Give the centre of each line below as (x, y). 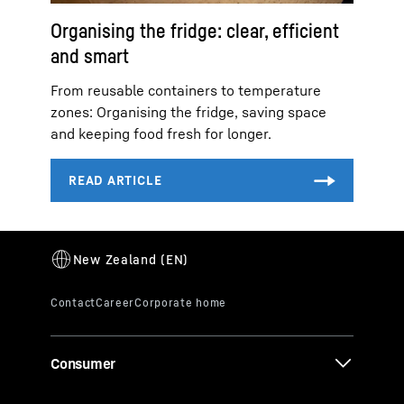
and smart (90, 55)
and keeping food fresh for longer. (161, 133)
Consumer (83, 363)
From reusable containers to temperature (186, 90)
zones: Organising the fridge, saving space (188, 111)
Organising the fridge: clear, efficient (195, 30)
